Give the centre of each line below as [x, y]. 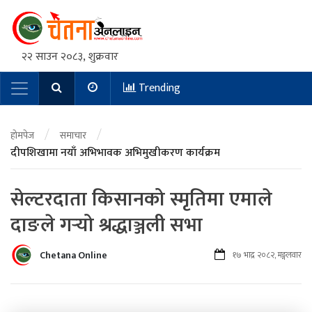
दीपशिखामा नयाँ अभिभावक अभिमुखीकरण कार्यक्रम [115, 153]
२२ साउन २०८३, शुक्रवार [70, 56]
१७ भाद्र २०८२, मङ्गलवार [267, 255]
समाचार [73, 135]
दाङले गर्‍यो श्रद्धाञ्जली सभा [107, 225]
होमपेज [22, 135]
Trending [158, 88]
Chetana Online [73, 255]
